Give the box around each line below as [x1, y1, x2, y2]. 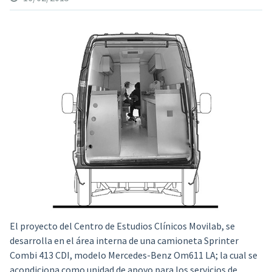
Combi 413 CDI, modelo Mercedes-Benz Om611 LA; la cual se [9, 248, 257, 261]
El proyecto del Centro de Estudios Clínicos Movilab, [9, 219, 226, 232]
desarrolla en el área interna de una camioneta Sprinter [9, 234, 239, 246]
